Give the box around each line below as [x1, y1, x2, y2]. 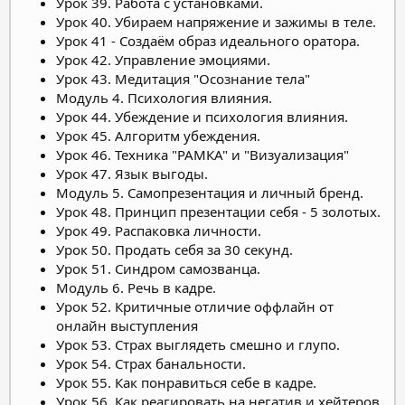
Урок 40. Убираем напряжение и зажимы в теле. [56, 12, 376, 31]
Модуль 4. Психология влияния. [56, 88, 272, 107]
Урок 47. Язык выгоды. [56, 164, 208, 183]
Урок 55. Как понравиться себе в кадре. [56, 372, 316, 391]
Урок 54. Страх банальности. [56, 353, 246, 372]
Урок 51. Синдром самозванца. [56, 259, 260, 278]
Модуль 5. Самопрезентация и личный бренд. [56, 183, 363, 202]
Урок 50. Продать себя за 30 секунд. [56, 240, 293, 259]
